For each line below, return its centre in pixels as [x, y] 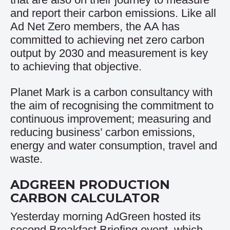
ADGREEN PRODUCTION [90, 185]
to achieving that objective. [76, 66]
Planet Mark [40, 92]
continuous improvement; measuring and [111, 119]
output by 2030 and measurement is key [109, 53]
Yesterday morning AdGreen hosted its [106, 216]
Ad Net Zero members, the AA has [95, 26]
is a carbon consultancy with [141, 92]
